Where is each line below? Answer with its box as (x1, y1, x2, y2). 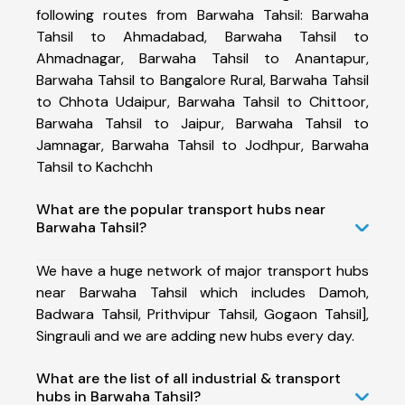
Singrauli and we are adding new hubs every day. (36, 325, 354, 345)
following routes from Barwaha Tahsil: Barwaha (36, 5, 369, 24)
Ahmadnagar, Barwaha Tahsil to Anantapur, (36, 48, 369, 68)
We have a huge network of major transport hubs (36, 260, 369, 280)
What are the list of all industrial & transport (36, 368, 341, 388)
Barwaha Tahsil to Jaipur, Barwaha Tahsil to (36, 113, 369, 133)
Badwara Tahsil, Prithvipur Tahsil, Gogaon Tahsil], (36, 304, 369, 324)
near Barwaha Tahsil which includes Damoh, (36, 282, 369, 302)
